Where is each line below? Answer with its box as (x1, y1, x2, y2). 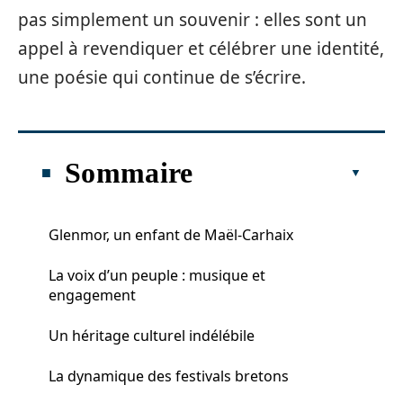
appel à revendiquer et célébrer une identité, (18, 37, 384, 60)
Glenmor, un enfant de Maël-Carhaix (49, 224, 293, 245)
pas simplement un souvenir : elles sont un (18, 8, 367, 31)
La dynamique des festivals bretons (49, 365, 289, 386)
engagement (49, 284, 136, 305)
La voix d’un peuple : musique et (49, 264, 265, 285)
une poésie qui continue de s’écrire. (18, 66, 306, 89)
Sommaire (65, 156, 193, 189)
